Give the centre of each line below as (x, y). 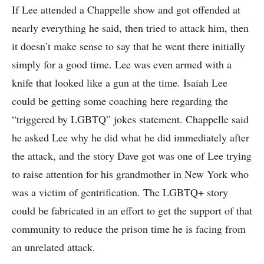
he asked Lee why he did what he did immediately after (131, 138)
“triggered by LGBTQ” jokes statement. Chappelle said (130, 119)
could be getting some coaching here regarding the (120, 101)
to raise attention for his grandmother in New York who (130, 174)
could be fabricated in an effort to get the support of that (132, 211)
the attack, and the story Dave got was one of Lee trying (132, 156)
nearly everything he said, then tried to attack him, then (130, 28)
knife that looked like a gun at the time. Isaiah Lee (120, 83)
